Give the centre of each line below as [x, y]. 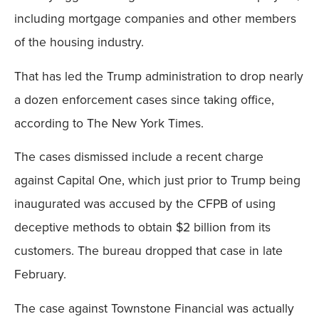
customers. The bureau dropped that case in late [148, 251]
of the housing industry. [79, 42]
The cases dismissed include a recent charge [139, 157]
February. [40, 274]
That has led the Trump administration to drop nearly [159, 75]
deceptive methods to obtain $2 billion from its [142, 227]
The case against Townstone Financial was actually [154, 308]
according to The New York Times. [109, 122]
